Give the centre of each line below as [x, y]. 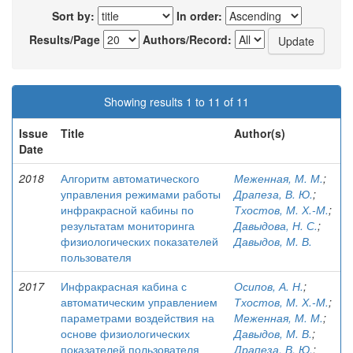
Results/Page [64, 39]
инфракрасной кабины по [127, 210]
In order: [199, 16]
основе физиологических [125, 333]
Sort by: [73, 16]
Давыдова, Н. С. [276, 225]
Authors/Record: [187, 39]
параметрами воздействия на [137, 318]
